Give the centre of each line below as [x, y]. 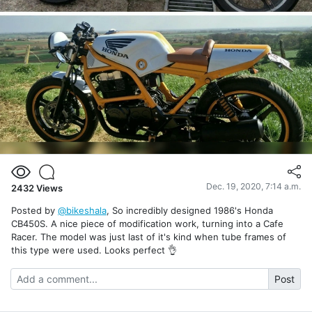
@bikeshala [82, 210]
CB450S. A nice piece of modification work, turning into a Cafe [147, 223]
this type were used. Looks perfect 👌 [94, 250]
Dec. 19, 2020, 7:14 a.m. [253, 186]
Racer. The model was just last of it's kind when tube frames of [149, 236]
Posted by [34, 210]
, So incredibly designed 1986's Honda [190, 210]
